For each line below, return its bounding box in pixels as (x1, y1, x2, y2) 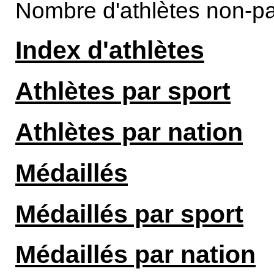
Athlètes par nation (15, 117, 243, 146)
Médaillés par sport (15, 199, 243, 228)
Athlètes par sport (15, 76, 231, 105)
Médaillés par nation (15, 240, 256, 269)
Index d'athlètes (15, 35, 204, 64)
